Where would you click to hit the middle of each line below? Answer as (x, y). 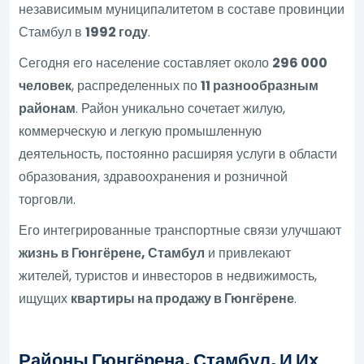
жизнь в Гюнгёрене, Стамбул (112, 253)
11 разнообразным (260, 85)
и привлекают (248, 253)
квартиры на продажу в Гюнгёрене (183, 298)
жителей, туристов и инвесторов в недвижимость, (168, 275)
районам (48, 108)
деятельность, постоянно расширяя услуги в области (178, 154)
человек (45, 85)
